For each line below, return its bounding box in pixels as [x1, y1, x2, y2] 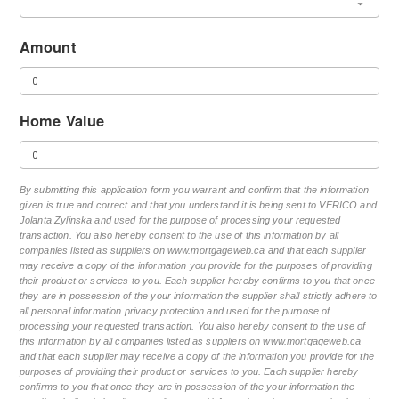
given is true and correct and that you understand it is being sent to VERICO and [19, 199, 377, 211]
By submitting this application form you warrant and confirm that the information [19, 184, 369, 196]
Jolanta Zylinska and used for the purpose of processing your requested [19, 215, 341, 226]
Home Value [19, 110, 105, 132]
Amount [19, 37, 76, 58]
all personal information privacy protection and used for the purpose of [19, 305, 330, 317]
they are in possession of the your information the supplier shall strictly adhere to [19, 290, 378, 302]
